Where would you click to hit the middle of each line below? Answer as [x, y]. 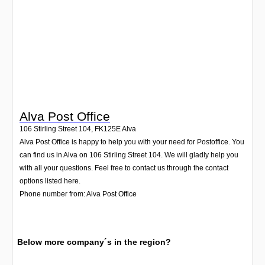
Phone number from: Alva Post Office [78, 194]
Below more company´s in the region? [94, 242]
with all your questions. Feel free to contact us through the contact [124, 168]
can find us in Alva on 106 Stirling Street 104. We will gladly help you [129, 155]
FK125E [108, 129]
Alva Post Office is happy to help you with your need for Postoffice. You [132, 142]
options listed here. [50, 181]
